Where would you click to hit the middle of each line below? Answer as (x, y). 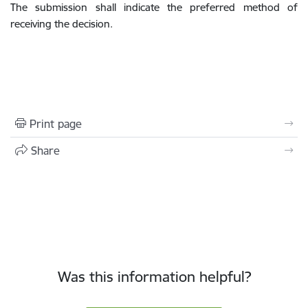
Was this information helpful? (154, 277)
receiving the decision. (62, 24)
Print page (56, 124)
